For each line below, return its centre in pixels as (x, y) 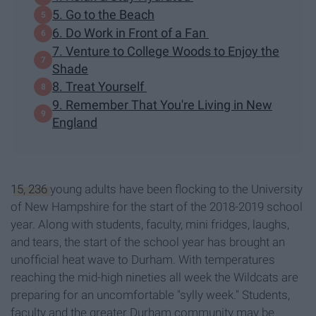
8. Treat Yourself (99, 87)
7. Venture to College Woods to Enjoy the (166, 51)
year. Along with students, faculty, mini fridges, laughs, (150, 224)
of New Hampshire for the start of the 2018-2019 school (157, 206)
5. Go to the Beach (103, 15)
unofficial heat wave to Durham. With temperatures (143, 259)
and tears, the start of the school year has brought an (148, 242)
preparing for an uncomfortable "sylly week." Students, (150, 294)
